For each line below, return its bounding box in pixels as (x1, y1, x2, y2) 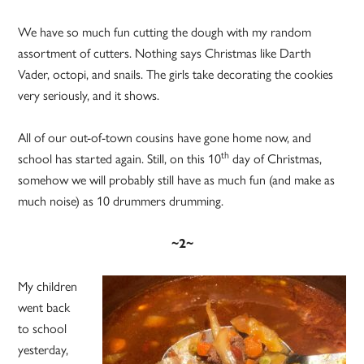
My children (18, 276, 78, 296)
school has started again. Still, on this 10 (18, 149, 222, 168)
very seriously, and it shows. (18, 85, 160, 105)
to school (18, 318, 67, 338)
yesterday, (18, 340, 69, 359)
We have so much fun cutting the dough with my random (18, 22, 312, 41)
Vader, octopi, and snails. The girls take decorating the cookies (18, 64, 334, 84)
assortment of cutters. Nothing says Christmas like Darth (18, 43, 312, 63)
